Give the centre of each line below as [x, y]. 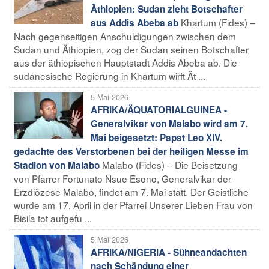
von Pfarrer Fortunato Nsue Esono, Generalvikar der [122, 178]
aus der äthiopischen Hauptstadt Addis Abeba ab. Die [125, 62]
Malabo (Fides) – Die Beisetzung [170, 164]
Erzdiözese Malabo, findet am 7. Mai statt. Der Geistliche [131, 191]
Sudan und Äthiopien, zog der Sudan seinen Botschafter [131, 49]
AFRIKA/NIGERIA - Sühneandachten [169, 252]
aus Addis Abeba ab [134, 23]
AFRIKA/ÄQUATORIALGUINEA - [159, 110]
